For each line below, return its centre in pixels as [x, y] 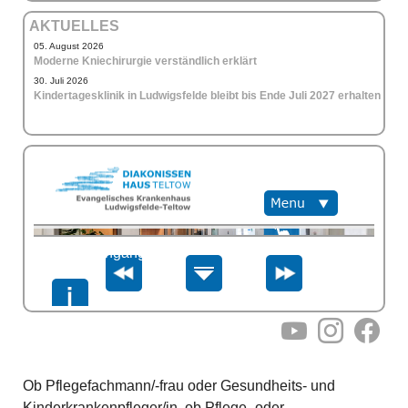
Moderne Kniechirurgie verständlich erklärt [145, 61]
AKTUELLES [75, 26]
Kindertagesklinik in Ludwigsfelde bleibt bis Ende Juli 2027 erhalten [207, 95]
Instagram [354, 337]
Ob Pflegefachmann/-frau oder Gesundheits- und [179, 386]
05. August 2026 [69, 46]
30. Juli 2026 [61, 80]
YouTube [315, 337]
